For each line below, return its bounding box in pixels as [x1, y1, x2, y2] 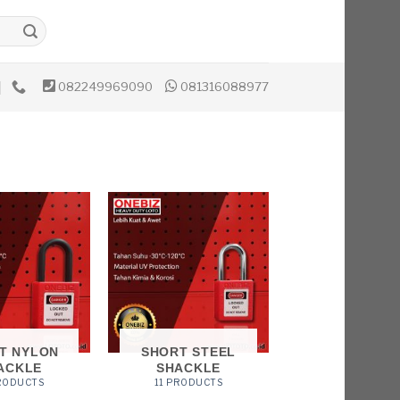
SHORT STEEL [141, 344, 236, 359]
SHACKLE [155, 360, 221, 375]
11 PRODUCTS [154, 377, 223, 388]
